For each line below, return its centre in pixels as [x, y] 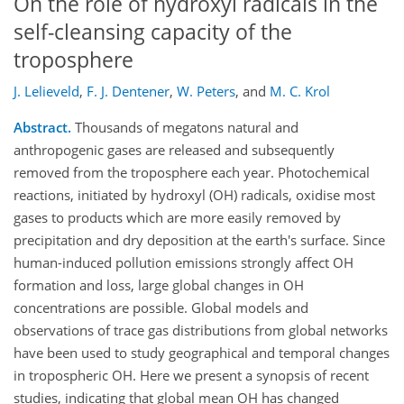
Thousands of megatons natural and [185, 128]
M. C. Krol [300, 92]
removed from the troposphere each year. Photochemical [192, 173]
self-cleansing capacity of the [153, 32]
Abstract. [42, 128]
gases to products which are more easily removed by [177, 218]
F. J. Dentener [128, 92]
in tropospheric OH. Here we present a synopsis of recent [191, 376]
